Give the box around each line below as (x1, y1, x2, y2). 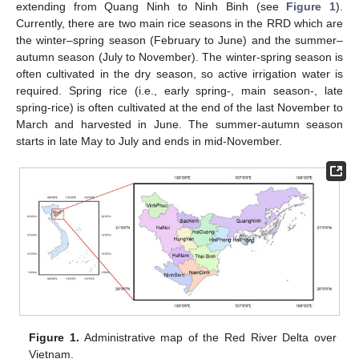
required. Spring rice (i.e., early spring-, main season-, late (16, 83, 343, 97)
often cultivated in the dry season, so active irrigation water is (16, 67, 343, 80)
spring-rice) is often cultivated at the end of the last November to (16, 100, 343, 114)
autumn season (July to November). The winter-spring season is (16, 50, 343, 63)
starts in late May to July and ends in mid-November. (16, 134, 282, 147)
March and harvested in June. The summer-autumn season (16, 117, 343, 131)
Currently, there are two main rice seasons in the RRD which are (16, 16, 343, 30)
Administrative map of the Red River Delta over (79, 330, 337, 344)
